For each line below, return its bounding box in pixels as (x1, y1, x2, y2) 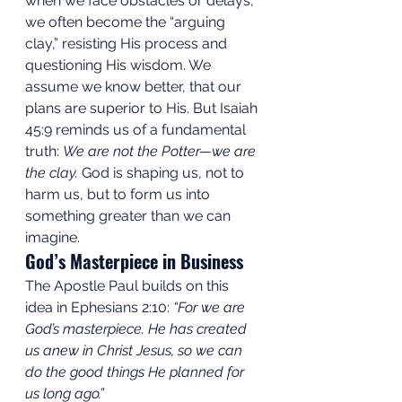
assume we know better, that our (25, 77, 245, 95)
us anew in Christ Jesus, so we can (25, 341, 246, 359)
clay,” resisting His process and (25, 34, 231, 52)
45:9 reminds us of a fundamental (25, 120, 249, 138)
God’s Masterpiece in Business (25, 247, 243, 275)
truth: (25, 142, 63, 160)
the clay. (25, 163, 78, 181)
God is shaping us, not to (78, 163, 248, 181)
